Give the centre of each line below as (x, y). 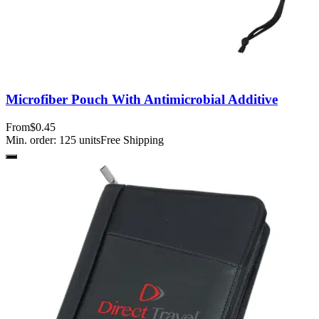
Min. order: (32, 140)
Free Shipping (132, 140)
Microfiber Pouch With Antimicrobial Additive (142, 100)
